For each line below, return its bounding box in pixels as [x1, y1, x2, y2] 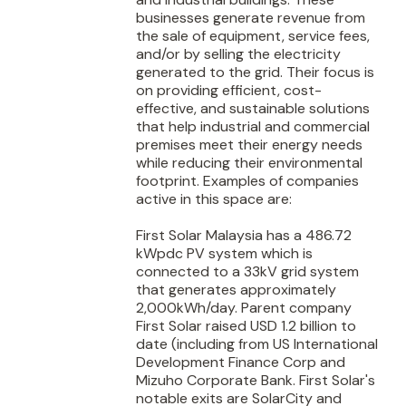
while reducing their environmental [136, 153, 362, 172]
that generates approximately [136, 280, 336, 299]
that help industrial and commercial [136, 117, 370, 136]
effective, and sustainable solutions [136, 99, 370, 118]
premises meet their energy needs [136, 135, 362, 154]
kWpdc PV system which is [136, 244, 313, 263]
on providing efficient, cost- [136, 81, 322, 100]
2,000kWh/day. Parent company [136, 298, 352, 317]
